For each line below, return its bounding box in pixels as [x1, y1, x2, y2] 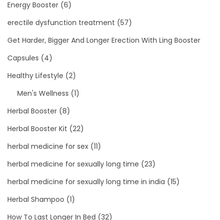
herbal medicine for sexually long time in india [7, 176, 165, 187]
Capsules [7, 53, 39, 63]
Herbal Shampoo [7, 194, 64, 204]
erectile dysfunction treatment [7, 17, 115, 27]
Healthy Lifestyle [7, 70, 63, 81]
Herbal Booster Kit [7, 123, 67, 134]
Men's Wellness [17, 88, 69, 98]
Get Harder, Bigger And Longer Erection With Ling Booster [7, 35, 200, 45]
